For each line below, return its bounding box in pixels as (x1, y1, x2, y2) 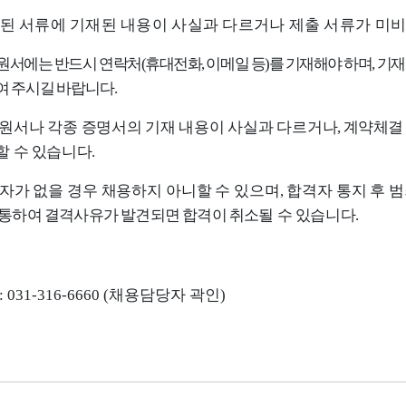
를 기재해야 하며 (268, 55, 372, 72)
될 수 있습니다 (258, 207, 356, 224)
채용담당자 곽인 (109, 286, 220, 304)
